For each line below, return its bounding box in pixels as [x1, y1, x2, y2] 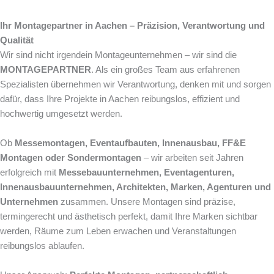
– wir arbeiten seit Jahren [141, 153, 243, 163]
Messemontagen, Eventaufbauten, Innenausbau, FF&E [15, 138, 246, 149]
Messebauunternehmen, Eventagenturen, [59, 168, 234, 178]
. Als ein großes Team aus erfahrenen [91, 65, 240, 75]
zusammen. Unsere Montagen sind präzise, [58, 197, 235, 207]
